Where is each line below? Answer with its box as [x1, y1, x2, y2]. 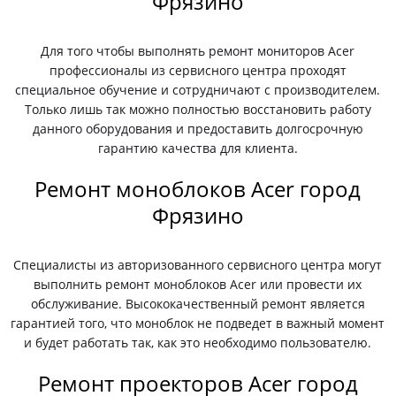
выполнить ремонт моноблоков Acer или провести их [34, 276, 362, 293]
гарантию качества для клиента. [97, 140, 298, 156]
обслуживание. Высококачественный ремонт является [30, 295, 365, 312]
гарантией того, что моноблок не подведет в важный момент [11, 315, 385, 331]
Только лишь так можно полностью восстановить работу [24, 101, 371, 118]
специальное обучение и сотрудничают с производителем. [15, 81, 381, 98]
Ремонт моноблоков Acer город [34, 174, 362, 203]
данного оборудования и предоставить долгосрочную [32, 120, 363, 137]
